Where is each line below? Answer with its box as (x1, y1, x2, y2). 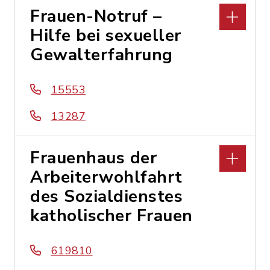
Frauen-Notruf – (30, 5, 162, 28)
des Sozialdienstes (30, 185, 183, 208)
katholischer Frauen (30, 204, 193, 227)
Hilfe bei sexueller (30, 24, 181, 47)
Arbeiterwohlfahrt (30, 166, 183, 189)
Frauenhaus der (30, 146, 157, 169)
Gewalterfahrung (30, 43, 173, 66)
